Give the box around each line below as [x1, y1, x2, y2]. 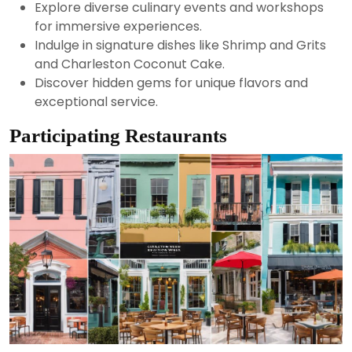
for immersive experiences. [35, 16, 202, 35]
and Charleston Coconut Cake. [35, 54, 225, 73]
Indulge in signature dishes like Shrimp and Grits [35, 35, 326, 54]
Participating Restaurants [9, 124, 227, 146]
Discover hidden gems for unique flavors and [35, 73, 308, 92]
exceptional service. [35, 92, 158, 111]
